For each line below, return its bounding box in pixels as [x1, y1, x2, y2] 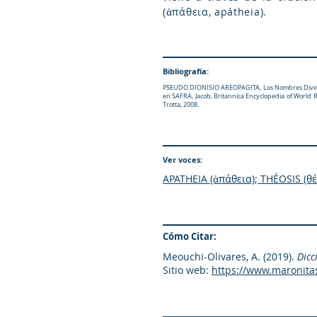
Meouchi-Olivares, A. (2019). [163, 250, 297, 263]
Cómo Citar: [163, 230, 217, 243]
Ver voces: [163, 154, 202, 165]
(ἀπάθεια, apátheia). [163, 5, 267, 18]
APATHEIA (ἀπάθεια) [163, 172, 255, 185]
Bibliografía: [163, 66, 209, 76]
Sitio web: [163, 263, 209, 277]
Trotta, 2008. [163, 100, 199, 109]
